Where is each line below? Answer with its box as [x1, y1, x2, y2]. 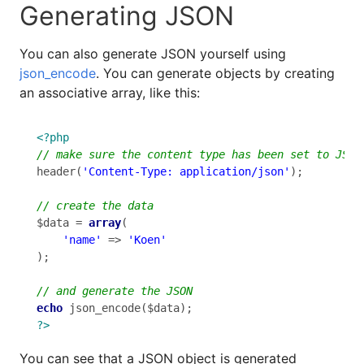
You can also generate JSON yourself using [19, 45, 286, 62]
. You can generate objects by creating [96, 64, 335, 81]
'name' [63, 233, 102, 247]
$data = [37, 216, 89, 230]
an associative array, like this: [19, 84, 200, 101]
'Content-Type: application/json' [82, 165, 290, 179]
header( [37, 165, 82, 179]
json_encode [19, 64, 96, 81]
